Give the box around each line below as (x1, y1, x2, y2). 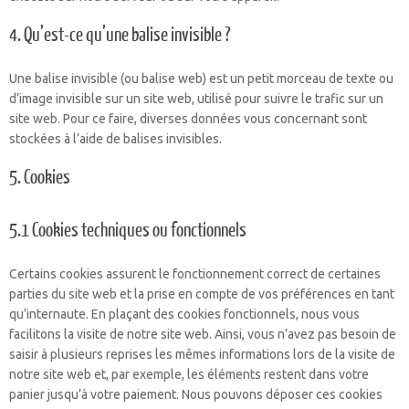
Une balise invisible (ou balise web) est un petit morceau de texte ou (9, 71, 393, 86)
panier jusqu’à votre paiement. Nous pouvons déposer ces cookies (9, 387, 383, 402)
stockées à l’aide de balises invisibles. (9, 131, 222, 146)
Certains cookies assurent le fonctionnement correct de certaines (9, 267, 381, 281)
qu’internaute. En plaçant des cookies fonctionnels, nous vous (9, 307, 360, 321)
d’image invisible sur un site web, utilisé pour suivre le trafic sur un (9, 91, 383, 106)
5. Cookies (9, 167, 70, 188)
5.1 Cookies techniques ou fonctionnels (9, 220, 246, 241)
